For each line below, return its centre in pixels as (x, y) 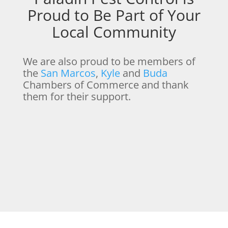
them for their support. (77, 96)
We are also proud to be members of (109, 61)
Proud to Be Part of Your (114, 15)
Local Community (114, 32)
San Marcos (68, 73)
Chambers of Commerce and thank (106, 84)
